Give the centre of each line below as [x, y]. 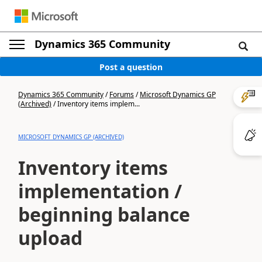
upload [50, 238]
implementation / [100, 191]
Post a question [131, 67]
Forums [122, 94]
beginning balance [104, 214]
